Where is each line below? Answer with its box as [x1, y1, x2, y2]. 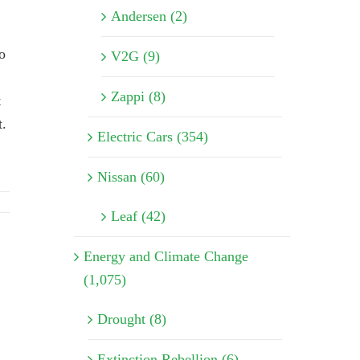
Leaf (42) [110, 208, 166, 225]
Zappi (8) [110, 88, 166, 105]
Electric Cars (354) [96, 129, 208, 145]
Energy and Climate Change [83, 248, 248, 265]
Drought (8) [96, 311, 166, 328]
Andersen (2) [110, 8, 187, 25]
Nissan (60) [96, 169, 165, 186]
